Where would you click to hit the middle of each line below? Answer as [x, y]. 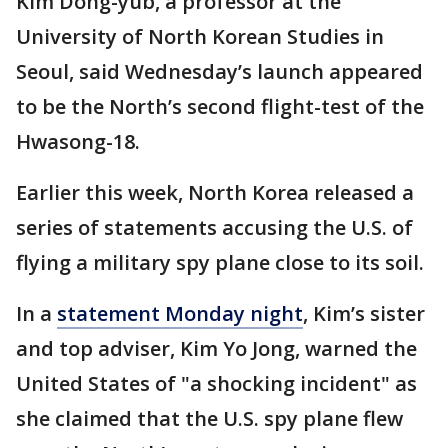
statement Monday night [180, 314]
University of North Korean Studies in [200, 37]
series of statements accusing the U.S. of [214, 228]
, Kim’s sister [364, 314]
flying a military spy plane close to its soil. [220, 263]
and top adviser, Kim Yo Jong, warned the [216, 349]
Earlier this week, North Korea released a [215, 193]
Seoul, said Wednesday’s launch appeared [219, 72]
